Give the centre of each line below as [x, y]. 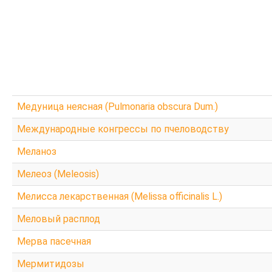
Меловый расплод [59, 219]
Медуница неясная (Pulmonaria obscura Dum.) [117, 106]
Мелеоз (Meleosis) [58, 174]
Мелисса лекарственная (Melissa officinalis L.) [120, 196]
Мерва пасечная [54, 241]
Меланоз [37, 151]
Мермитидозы [51, 263]
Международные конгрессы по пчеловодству [123, 129]
